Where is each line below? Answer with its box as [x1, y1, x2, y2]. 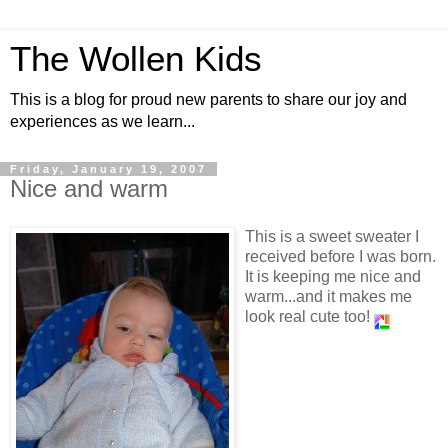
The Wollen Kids [10, 40, 262, 78]
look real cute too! [245, 307, 374, 325]
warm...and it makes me [245, 287, 412, 305]
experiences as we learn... [10, 113, 195, 130]
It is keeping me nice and [245, 267, 421, 285]
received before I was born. [245, 247, 436, 265]
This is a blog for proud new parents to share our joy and [10, 91, 407, 108]
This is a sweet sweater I [245, 227, 419, 245]
